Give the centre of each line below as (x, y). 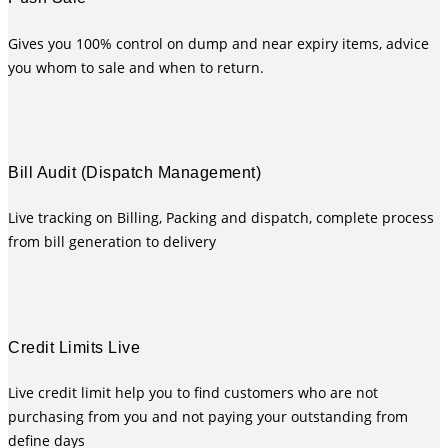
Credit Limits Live (74, 347)
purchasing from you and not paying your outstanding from (208, 416)
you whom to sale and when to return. (136, 67)
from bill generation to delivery (112, 242)
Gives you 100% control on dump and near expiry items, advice (218, 43)
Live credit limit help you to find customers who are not (193, 392)
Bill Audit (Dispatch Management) (134, 173)
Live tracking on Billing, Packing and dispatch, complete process (221, 218)
